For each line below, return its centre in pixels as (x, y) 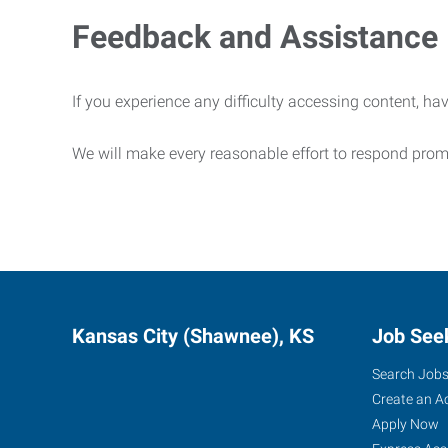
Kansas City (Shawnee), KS (193, 336)
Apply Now (405, 424)
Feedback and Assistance (255, 37)
